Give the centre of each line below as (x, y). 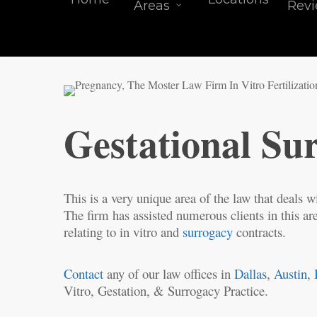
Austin (291, 273)
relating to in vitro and (123, 232)
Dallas (251, 273)
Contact (84, 273)
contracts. (260, 232)
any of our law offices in (169, 273)
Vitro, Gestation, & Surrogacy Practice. (166, 290)
